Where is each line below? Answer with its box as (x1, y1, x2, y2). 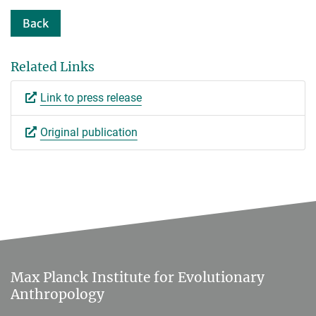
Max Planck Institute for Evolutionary (11, 268, 265, 286)
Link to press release (39, 90, 142, 104)
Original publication (39, 125, 138, 139)
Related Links (11, 59, 95, 75)
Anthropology (11, 285, 104, 303)
